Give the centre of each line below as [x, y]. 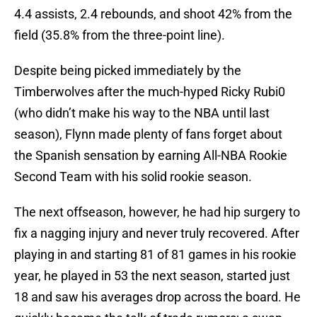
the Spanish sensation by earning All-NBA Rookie [151, 156]
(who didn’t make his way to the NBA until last [142, 113]
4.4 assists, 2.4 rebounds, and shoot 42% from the [153, 14]
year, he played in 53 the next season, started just [152, 276]
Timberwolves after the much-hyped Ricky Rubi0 [150, 92]
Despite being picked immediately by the [128, 71]
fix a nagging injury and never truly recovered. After [157, 234]
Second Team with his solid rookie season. [133, 177]
